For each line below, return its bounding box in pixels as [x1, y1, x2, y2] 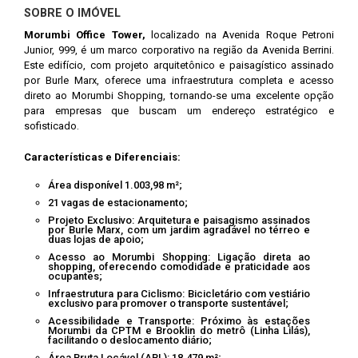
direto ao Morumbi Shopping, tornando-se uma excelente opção [24, 89, 334, 101]
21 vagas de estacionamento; [48, 197, 188, 209]
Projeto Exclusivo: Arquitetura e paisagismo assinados [48, 214, 310, 226]
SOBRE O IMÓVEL [24, 6, 121, 20]
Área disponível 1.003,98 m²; [48, 179, 182, 191]
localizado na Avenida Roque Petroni [145, 29, 335, 41]
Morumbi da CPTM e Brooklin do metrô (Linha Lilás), [48, 324, 310, 336]
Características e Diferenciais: [24, 151, 181, 163]
